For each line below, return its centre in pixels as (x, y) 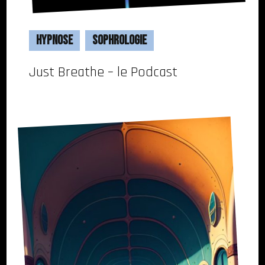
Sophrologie (119, 41)
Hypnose (54, 41)
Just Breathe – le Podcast (103, 72)
